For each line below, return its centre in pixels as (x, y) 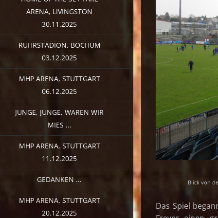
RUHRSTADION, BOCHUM (59, 45)
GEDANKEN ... (59, 179)
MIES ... (59, 125)
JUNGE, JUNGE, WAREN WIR (59, 112)
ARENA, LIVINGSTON (59, 11)
